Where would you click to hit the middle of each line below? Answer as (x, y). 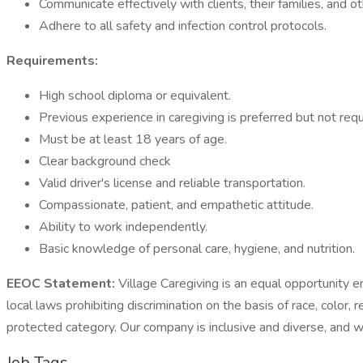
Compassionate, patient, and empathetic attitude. (176, 205)
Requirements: (52, 61)
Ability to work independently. (123, 227)
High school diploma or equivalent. (135, 96)
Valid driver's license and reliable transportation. (172, 183)
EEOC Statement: (61, 284)
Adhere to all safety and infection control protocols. (183, 26)
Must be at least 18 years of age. (133, 139)
